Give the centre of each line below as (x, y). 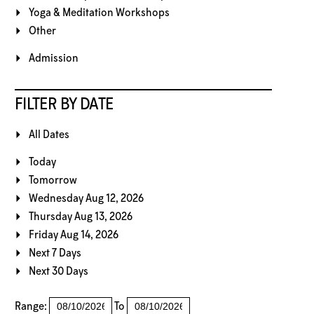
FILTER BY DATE (64, 104)
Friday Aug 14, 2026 (73, 235)
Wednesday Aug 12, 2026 (86, 198)
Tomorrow (53, 180)
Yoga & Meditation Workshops (99, 13)
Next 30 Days (58, 271)
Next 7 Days (55, 253)
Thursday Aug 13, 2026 (80, 217)
